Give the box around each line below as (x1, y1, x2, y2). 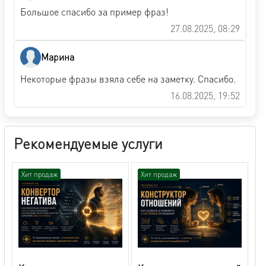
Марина (41, 50, 74, 64)
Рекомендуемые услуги (14, 134, 163, 153)
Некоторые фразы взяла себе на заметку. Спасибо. (20, 72, 236, 85)
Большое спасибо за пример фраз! (20, 5, 169, 18)
